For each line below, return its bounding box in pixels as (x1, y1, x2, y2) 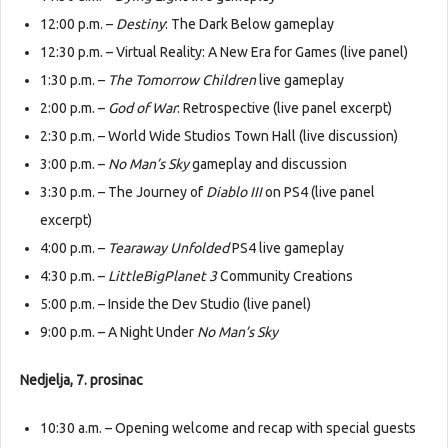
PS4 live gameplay (229, 240, 344, 257)
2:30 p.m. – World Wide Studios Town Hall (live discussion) (40, 128, 398, 145)
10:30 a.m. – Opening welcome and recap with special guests (40, 420, 416, 437)
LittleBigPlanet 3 (108, 268, 217, 285)
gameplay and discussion (189, 156, 347, 173)
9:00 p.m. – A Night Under (40, 324, 197, 341)
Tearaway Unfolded (108, 240, 229, 257)
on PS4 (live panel (262, 184, 375, 201)
